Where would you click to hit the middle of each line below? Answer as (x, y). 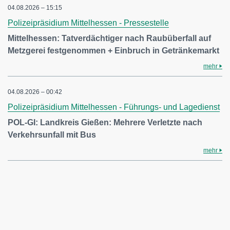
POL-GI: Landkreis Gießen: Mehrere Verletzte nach (105, 122)
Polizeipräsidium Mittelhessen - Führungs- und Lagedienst (114, 107)
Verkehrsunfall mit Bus (52, 135)
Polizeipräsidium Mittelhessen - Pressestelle (88, 23)
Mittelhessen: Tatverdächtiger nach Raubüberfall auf (109, 38)
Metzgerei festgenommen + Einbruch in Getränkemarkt (113, 51)
